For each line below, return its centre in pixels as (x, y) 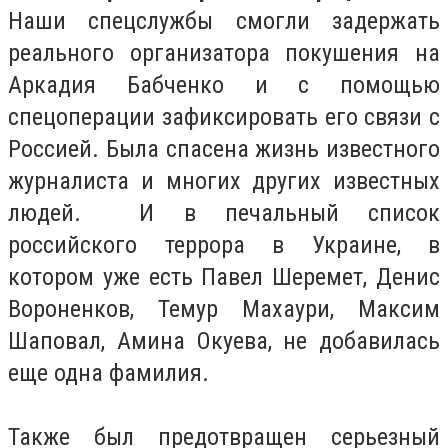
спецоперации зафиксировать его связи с (224, 117)
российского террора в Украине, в (224, 245)
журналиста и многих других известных (224, 181)
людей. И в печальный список (224, 213)
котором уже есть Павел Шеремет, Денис (224, 277)
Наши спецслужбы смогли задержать (224, 21)
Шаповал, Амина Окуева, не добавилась (224, 341)
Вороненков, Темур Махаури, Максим (224, 309)
